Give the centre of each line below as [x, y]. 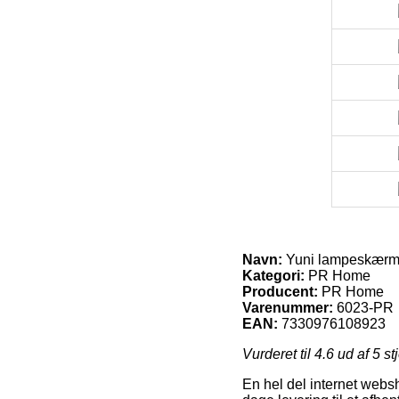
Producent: [280, 292]
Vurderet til [278, 354]
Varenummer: [288, 308]
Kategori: [273, 276]
